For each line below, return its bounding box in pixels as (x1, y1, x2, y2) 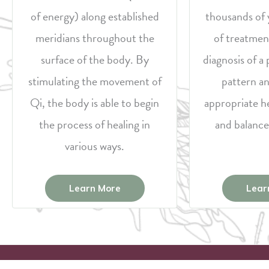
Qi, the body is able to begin (30, 94, 159, 112)
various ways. (65, 137, 124, 155)
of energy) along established (30, 7, 159, 25)
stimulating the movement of (28, 72, 162, 90)
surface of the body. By (40, 50, 149, 68)
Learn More (68, 183, 121, 194)
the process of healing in (39, 115, 150, 133)
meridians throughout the (35, 29, 154, 47)
